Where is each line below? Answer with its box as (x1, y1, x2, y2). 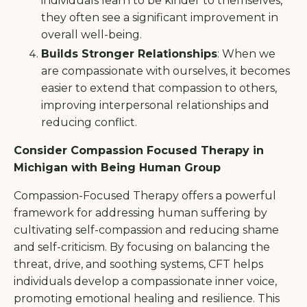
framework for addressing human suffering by (14, 206, 267, 220)
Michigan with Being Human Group (14, 161, 221, 175)
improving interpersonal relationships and (41, 99, 269, 112)
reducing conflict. (41, 116, 137, 130)
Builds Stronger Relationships (41, 47, 217, 61)
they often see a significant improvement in (41, 10, 278, 24)
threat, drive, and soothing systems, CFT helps (14, 258, 263, 271)
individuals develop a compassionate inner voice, (14, 275, 277, 288)
